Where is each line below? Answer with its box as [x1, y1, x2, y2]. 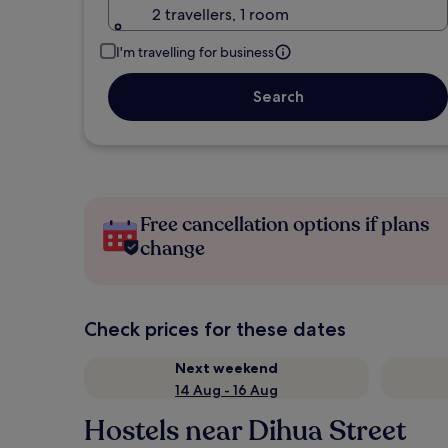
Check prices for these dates [84, 317, 346, 341]
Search [252, 87, 304, 106]
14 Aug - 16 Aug [175, 381, 278, 399]
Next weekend [175, 359, 278, 377]
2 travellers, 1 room [152, 4, 289, 25]
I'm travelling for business [116, 43, 274, 61]
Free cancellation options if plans [140, 211, 430, 238]
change [140, 235, 205, 262]
